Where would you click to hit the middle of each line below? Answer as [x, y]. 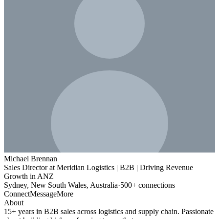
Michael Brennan [31, 158]
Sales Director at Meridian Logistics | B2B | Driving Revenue [99, 167]
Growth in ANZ [29, 176]
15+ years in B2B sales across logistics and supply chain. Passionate [109, 211]
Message [43, 194]
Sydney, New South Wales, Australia [61, 185]
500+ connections [148, 185]
